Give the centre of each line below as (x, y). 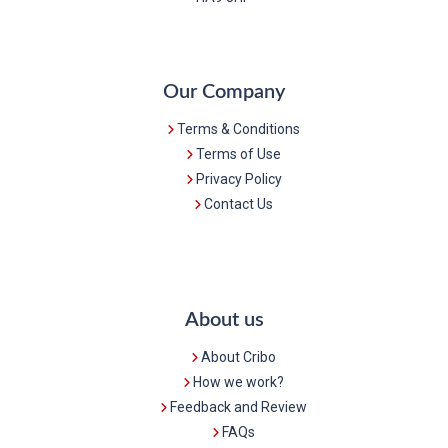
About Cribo (239, 356)
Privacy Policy (238, 178)
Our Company (224, 91)
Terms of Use (239, 153)
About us (224, 319)
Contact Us (239, 203)
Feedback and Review (239, 406)
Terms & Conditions (239, 128)
